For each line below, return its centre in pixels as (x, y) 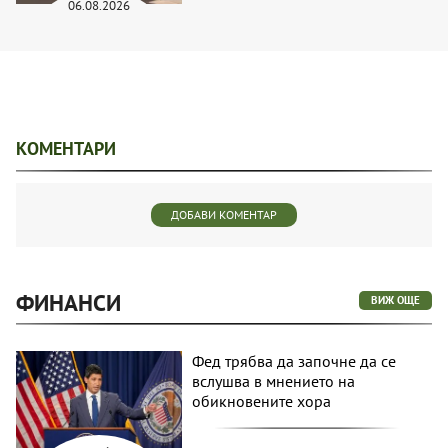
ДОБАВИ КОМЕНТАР (224, 214)
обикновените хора (262, 400)
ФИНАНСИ (68, 302)
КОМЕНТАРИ (66, 148)
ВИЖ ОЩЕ (395, 299)
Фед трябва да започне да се (294, 360)
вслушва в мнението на (274, 380)
